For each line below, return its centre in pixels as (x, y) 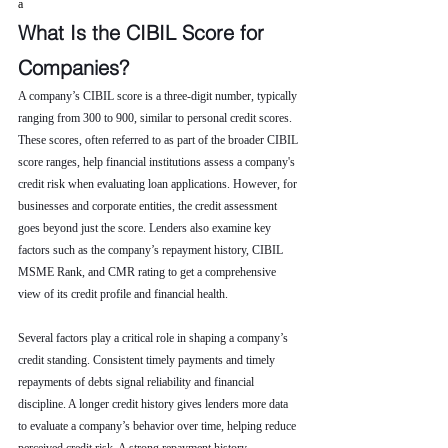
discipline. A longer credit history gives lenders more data (154, 404)
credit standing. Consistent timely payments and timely (148, 360)
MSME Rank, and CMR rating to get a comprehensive (148, 272)
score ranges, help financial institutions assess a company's (158, 162)
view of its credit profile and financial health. (123, 294)
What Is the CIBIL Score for (144, 32)
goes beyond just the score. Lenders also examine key (146, 228)
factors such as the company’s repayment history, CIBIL (152, 250)
